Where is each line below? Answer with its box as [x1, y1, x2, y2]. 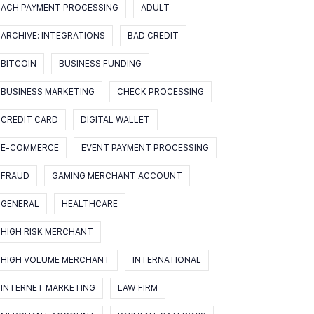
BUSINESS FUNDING [58, 58, 142, 69]
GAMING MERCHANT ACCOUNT [51, 170, 182, 181]
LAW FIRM [117, 282, 158, 293]
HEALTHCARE [61, 198, 118, 209]
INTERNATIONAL [132, 254, 201, 265]
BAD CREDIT [127, 30, 179, 41]
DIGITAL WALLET [80, 114, 150, 125]
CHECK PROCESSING [116, 86, 204, 97]
